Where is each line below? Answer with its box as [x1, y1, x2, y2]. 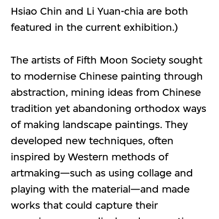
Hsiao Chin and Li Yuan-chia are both [11, 5, 189, 18]
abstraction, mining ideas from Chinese [11, 86, 201, 98]
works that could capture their [11, 198, 158, 211]
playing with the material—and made [11, 182, 190, 195]
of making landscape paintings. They [11, 118, 188, 131]
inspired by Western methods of [11, 150, 169, 163]
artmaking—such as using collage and [11, 166, 194, 179]
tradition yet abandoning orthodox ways [11, 102, 207, 114]
